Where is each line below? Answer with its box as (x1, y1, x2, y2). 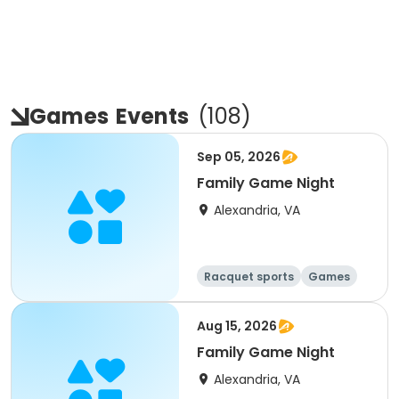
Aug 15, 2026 (197, 317, 277, 335)
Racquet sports (204, 269, 294, 284)
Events (116, 102, 189, 131)
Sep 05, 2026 (197, 148, 281, 166)
